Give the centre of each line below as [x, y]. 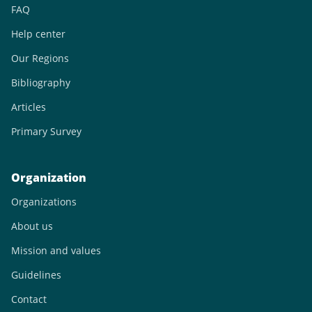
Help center [38, 34]
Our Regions [40, 58]
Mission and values [56, 250]
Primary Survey [46, 131]
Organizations [44, 202]
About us [32, 226]
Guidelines [36, 275]
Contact [29, 299]
